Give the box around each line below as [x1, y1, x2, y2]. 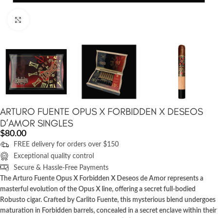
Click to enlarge [29, 17, 73, 23]
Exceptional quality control [13, 153, 94, 160]
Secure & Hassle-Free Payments [13, 164, 109, 172]
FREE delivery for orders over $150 [13, 141, 119, 148]
